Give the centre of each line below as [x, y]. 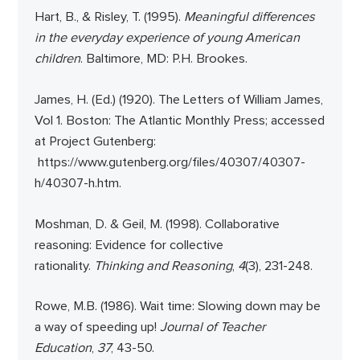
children [57, 59]
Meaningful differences [249, 17]
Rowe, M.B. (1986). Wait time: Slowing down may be [177, 307]
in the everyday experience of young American [167, 38]
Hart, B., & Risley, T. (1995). [109, 17]
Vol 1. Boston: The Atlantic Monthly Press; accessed [179, 121]
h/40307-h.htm [76, 184]
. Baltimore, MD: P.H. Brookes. [164, 59]
